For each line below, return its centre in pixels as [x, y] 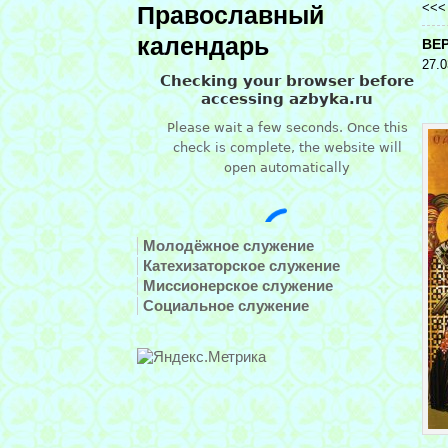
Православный [230, 15]
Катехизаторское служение [241, 265]
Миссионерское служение [238, 285]
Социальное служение [226, 305]
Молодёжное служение [228, 245]
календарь [203, 46]
